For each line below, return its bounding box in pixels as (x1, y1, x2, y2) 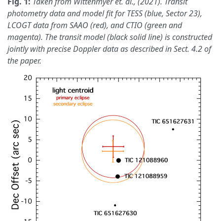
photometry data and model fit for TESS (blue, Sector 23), (7, 7, 202, 19)
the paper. (7, 55, 41, 66)
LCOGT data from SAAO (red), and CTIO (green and (7, 19, 182, 31)
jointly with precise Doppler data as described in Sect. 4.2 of (7, 43, 211, 54)
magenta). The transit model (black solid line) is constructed (7, 31, 212, 42)
